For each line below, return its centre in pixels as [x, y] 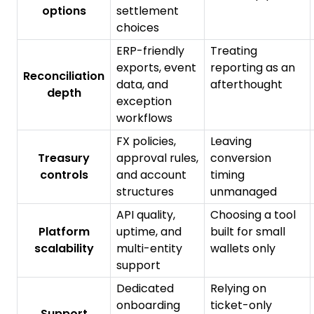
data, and [142, 85]
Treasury [64, 158]
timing [227, 175]
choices [138, 28]
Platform [64, 232]
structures [145, 192]
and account [151, 175]
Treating [234, 51]
